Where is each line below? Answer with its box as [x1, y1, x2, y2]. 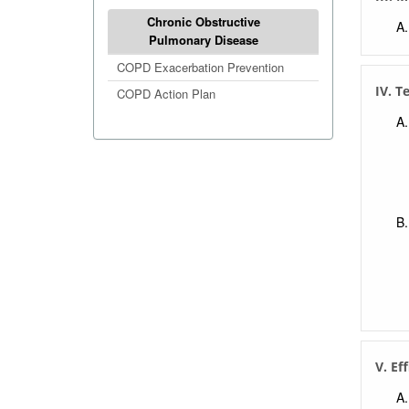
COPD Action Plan [117, 85, 215, 102]
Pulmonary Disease [149, 31, 259, 48]
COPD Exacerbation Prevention [117, 58, 284, 76]
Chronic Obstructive [147, 13, 261, 30]
